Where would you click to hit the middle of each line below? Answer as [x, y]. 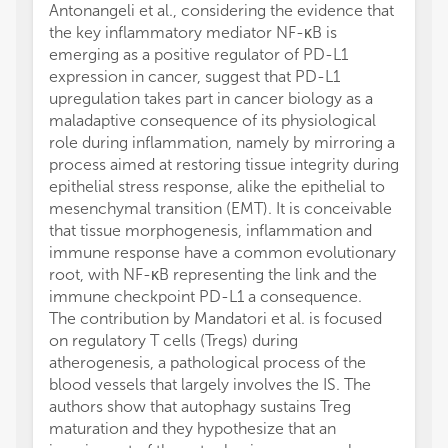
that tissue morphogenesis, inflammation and [210, 230]
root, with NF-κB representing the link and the [213, 274]
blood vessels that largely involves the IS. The [210, 384]
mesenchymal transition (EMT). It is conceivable [220, 208]
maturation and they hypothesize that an [192, 428]
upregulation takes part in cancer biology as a [211, 98]
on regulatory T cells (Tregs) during [173, 340]
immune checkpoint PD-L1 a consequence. [205, 296]
